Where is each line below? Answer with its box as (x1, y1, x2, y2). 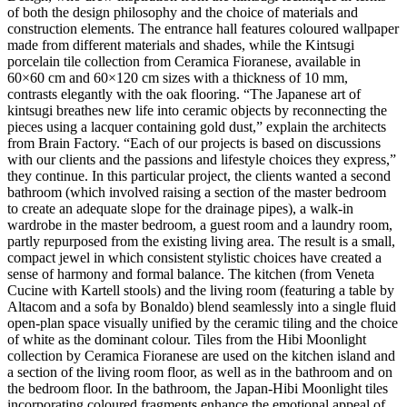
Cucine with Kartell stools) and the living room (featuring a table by (7, 283, 394, 299)
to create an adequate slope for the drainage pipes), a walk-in (7, 201, 353, 217)
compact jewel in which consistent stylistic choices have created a (7, 250, 382, 266)
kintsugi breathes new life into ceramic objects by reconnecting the (7, 103, 387, 119)
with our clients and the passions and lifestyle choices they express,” (7, 152, 396, 168)
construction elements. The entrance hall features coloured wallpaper (7, 21, 399, 37)
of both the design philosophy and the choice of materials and (7, 5, 358, 21)
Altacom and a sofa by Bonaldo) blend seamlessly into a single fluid (7, 299, 396, 315)
